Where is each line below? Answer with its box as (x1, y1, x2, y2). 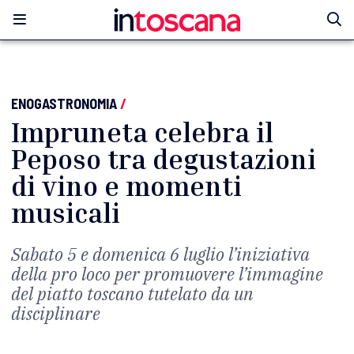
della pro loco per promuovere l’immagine (11, 262, 323, 285)
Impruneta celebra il (11, 116, 273, 149)
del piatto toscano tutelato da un (11, 282, 254, 305)
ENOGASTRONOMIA (11, 95, 117, 112)
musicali (11, 197, 120, 229)
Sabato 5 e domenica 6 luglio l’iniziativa (11, 243, 310, 265)
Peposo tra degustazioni (11, 143, 316, 175)
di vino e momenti (11, 170, 242, 202)
